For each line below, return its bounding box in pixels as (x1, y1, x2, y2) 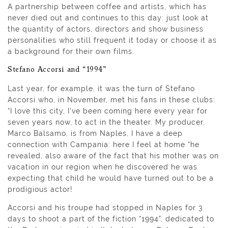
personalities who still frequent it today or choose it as (8, 36, 217, 44)
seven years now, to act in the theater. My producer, (8, 118, 205, 126)
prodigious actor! (8, 185, 73, 193)
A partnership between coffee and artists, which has (8, 2, 207, 11)
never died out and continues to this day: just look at (8, 13, 209, 22)
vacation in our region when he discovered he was (8, 162, 197, 171)
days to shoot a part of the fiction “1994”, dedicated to (8, 214, 214, 223)
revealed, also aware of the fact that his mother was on (8, 151, 219, 160)
